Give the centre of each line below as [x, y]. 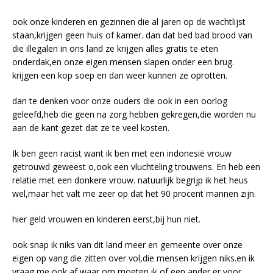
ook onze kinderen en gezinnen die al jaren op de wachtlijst [129, 21]
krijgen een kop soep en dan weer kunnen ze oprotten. [120, 75]
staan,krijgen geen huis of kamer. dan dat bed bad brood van [132, 35]
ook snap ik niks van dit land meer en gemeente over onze [127, 244]
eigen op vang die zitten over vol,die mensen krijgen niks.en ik [133, 258]
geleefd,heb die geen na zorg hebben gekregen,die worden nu [134, 114]
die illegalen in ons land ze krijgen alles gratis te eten [115, 48]
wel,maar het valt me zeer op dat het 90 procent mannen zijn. [134, 193]
